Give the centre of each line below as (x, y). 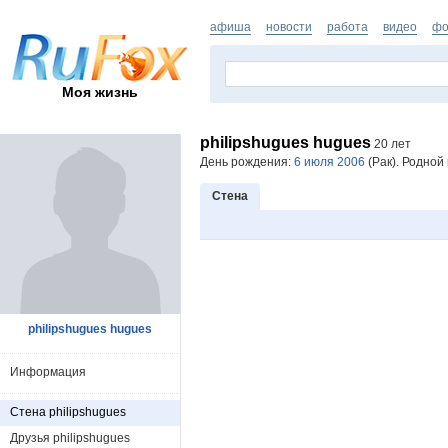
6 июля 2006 (329, 162)
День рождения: (247, 162)
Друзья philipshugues (70, 438)
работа (347, 27)
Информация (48, 372)
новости (289, 27)
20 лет (391, 144)
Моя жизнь (100, 91)
